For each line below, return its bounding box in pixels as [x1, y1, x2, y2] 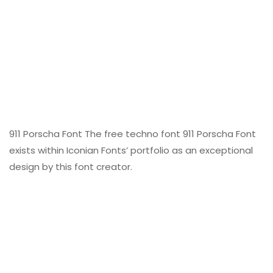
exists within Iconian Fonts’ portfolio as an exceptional [9, 144, 253, 157]
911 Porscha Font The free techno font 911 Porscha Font [9, 127, 256, 141]
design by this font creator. [9, 160, 132, 174]
